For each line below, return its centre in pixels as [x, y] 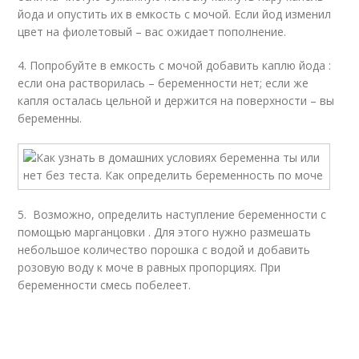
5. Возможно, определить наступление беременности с [172, 214]
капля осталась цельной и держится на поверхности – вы [176, 101]
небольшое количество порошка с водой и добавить [164, 250]
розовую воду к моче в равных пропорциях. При [149, 267]
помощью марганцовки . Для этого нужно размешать [165, 232]
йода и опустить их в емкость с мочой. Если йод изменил [175, 14]
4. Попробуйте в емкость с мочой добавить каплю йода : [175, 65]
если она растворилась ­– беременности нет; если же [163, 83]
